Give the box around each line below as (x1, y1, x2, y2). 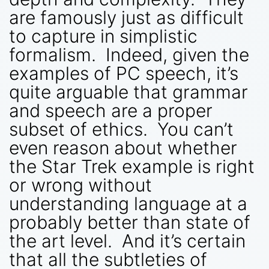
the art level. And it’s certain (9, 229, 246, 252)
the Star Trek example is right (9, 155, 255, 177)
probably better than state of (9, 211, 250, 233)
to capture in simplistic (9, 25, 198, 47)
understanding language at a (9, 192, 247, 214)
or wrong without (9, 174, 152, 196)
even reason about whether (9, 136, 237, 159)
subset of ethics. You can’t (9, 118, 234, 140)
